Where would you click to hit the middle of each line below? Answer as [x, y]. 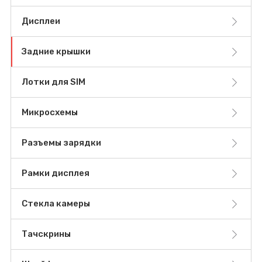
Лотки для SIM [54, 82]
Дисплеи [41, 21]
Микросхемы [50, 113]
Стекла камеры [56, 204]
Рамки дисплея [56, 173]
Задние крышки [56, 52]
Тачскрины [46, 234]
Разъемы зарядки [61, 143]
